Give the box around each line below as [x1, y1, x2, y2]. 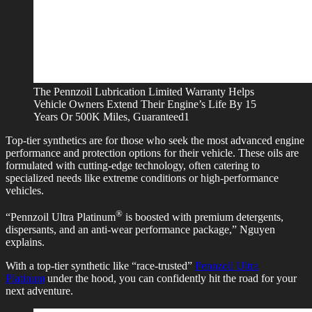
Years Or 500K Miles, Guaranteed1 [33, 111, 189, 123]
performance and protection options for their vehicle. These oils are [6, 147, 299, 159]
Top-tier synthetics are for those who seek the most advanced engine [6, 134, 304, 147]
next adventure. [6, 285, 73, 297]
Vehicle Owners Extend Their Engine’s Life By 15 [33, 98, 256, 111]
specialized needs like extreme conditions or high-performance [6, 172, 279, 185]
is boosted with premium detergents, [123, 211, 283, 224]
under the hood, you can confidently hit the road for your [45, 272, 297, 285]
